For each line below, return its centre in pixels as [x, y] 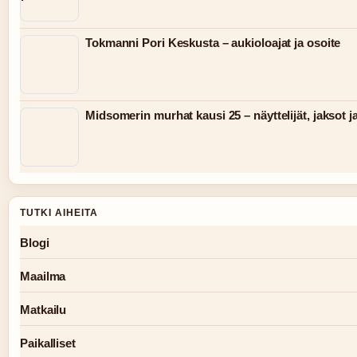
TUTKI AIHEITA [59, 212]
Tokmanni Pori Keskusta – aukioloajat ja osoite [213, 42]
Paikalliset [48, 343]
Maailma [43, 276]
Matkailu [43, 309]
